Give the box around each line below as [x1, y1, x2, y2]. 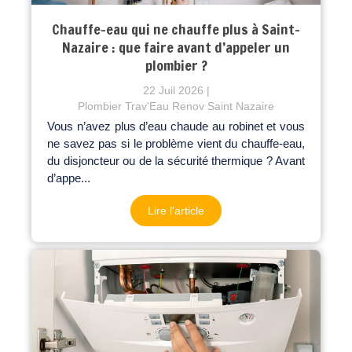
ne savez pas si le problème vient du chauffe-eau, [47, 136, 305, 150]
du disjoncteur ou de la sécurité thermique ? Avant [47, 153, 305, 167]
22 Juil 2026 [142, 83, 203, 97]
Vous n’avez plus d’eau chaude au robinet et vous [47, 119, 305, 133]
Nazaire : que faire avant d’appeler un [62, 36, 290, 57]
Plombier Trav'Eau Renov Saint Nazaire [78, 99, 274, 112]
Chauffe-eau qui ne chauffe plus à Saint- [52, 18, 300, 39]
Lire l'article [148, 203, 204, 217]
